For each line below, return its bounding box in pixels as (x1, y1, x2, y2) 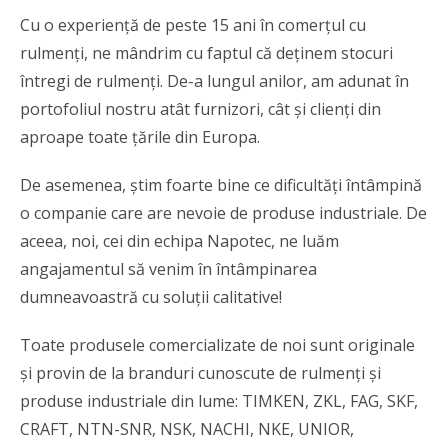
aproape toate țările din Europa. (20, 125, 260, 148)
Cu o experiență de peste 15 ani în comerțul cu (20, 13, 366, 36)
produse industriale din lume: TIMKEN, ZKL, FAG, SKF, (20, 389, 418, 412)
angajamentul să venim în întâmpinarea (20, 257, 317, 280)
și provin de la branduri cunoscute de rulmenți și (20, 361, 381, 384)
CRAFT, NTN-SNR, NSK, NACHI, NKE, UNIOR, (20, 417, 354, 440)
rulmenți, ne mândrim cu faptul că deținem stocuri (20, 41, 393, 64)
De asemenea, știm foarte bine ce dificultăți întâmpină (20, 173, 422, 196)
